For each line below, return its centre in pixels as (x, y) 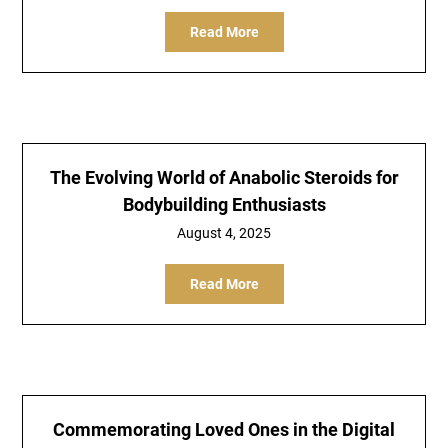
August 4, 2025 (224, 233)
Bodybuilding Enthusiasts (224, 204)
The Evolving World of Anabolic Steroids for (224, 177)
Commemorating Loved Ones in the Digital (224, 429)
